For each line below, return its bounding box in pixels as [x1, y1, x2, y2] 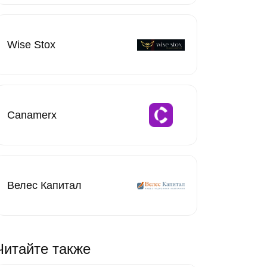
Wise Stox [7, 38, 55, 51]
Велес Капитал [7, 179, 82, 191]
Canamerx [7, 108, 57, 121]
